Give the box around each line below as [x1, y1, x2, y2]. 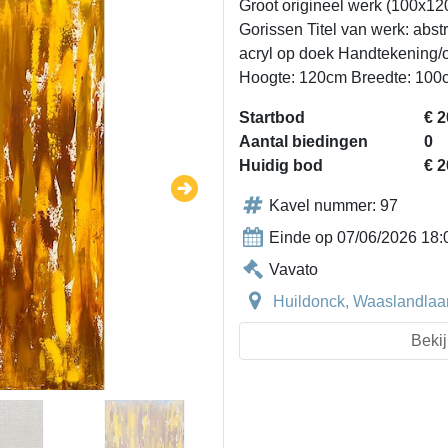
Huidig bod [239, 157, 323, 174]
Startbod [239, 109, 305, 126]
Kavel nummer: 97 [269, 197, 398, 214]
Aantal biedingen [239, 133, 368, 150]
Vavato [269, 261, 318, 278]
